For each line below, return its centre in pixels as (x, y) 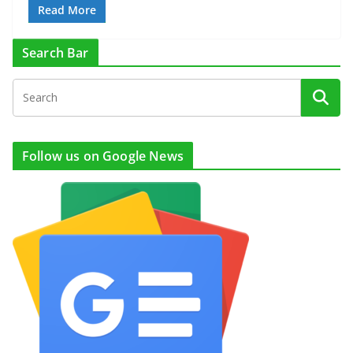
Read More (67, 10)
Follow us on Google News (103, 156)
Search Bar (56, 53)
